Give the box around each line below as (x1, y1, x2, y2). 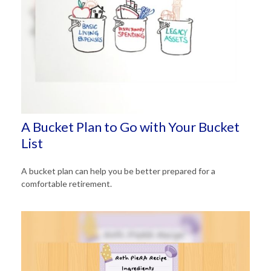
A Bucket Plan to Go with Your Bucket (21, 118, 240, 135)
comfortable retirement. (21, 178, 112, 189)
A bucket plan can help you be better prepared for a (21, 165, 215, 176)
